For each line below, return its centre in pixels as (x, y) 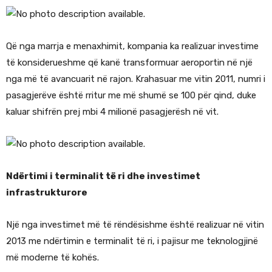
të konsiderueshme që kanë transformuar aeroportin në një (129, 63)
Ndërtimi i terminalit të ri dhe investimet (103, 176)
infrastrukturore (47, 193)
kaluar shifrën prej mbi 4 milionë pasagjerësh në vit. (112, 112)
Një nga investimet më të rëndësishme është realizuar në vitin (135, 225)
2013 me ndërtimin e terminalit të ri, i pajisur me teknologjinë (132, 241)
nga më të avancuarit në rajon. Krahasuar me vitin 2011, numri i (136, 79)
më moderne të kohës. (53, 258)
